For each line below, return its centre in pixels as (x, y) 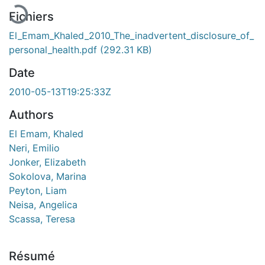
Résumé (32, 256)
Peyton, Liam (38, 190)
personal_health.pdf (54, 49)
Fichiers (31, 16)
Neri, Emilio (34, 148)
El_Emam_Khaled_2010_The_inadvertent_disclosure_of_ (131, 35)
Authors (31, 114)
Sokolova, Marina (48, 176)
